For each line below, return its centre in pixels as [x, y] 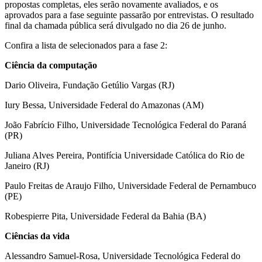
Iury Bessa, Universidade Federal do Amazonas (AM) [104, 105]
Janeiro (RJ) [27, 166]
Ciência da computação [51, 65]
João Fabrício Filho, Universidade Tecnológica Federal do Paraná [125, 125]
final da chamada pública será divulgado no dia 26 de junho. [116, 25]
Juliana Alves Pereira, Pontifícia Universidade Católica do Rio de [125, 155]
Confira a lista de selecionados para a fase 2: [86, 45]
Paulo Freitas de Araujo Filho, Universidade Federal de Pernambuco [130, 185]
